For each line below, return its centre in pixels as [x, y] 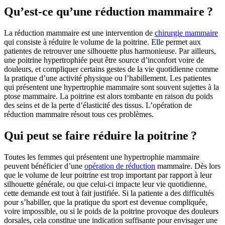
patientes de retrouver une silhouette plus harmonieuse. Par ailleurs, [110, 51]
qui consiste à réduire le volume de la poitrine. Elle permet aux [102, 42]
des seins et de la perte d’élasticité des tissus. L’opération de [98, 105]
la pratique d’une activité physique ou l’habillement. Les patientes [107, 78]
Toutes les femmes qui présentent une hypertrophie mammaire [102, 157]
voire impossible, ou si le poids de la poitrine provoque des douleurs [111, 211]
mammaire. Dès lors [188, 166]
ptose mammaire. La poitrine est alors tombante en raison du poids [108, 96]
